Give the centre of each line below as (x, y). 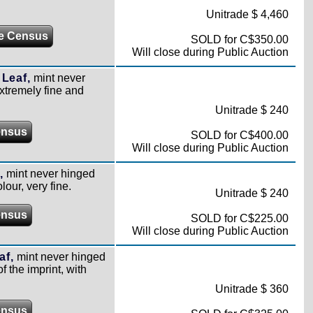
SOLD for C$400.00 (239, 135)
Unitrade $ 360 (252, 289)
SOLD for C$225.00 (239, 218)
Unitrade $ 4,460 (247, 14)
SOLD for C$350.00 (239, 39)
